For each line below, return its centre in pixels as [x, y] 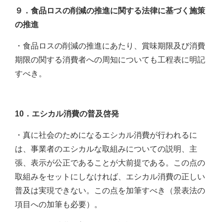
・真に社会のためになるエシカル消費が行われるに [106, 135]
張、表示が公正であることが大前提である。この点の [110, 163]
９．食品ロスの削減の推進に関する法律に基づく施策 [110, 11]
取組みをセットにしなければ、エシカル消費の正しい [110, 177]
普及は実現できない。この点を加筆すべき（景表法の [110, 191]
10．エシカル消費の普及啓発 [67, 114]
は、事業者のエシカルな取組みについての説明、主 [106, 149]
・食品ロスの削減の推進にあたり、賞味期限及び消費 [110, 46]
